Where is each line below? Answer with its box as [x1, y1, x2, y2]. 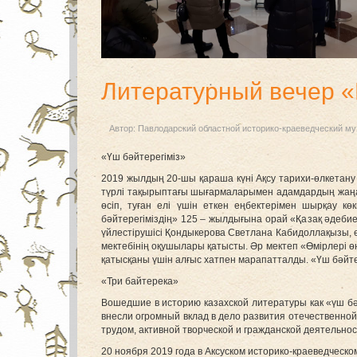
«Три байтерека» [101, 275, 178, 287]
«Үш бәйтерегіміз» [101, 151, 186, 163]
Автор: [109, 123, 138, 133]
